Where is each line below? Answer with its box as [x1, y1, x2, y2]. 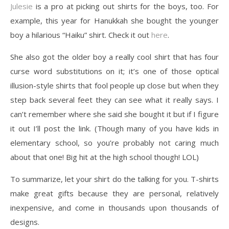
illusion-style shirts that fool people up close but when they [10, 80, 219, 90]
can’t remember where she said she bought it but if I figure [10, 109, 219, 119]
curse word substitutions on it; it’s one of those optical [10, 66, 219, 76]
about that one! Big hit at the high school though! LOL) [10, 152, 199, 162]
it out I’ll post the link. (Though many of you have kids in [10, 123, 219, 133]
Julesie [10, 1, 33, 11]
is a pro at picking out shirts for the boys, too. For [33, 1, 219, 11]
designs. [10, 217, 39, 227]
